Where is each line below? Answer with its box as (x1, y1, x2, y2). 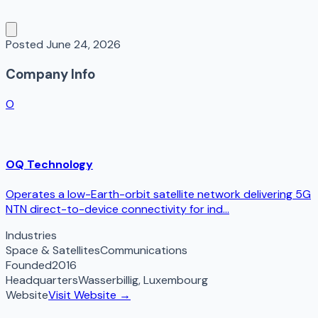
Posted (6, 37, 46, 53)
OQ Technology (6, 156, 93, 172)
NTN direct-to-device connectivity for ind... (6, 202, 229, 217)
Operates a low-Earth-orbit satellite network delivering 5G (6, 187, 311, 202)
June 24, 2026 (46, 37, 121, 53)
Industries (6, 228, 57, 243)
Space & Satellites (6, 243, 100, 258)
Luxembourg (143, 273, 208, 288)
